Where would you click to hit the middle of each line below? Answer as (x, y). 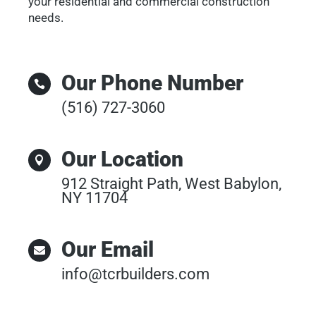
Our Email (108, 249)
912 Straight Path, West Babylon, (172, 183)
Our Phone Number (153, 83)
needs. (46, 17)
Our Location (123, 159)
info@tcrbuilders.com (136, 274)
